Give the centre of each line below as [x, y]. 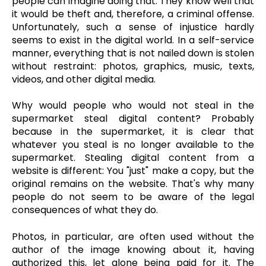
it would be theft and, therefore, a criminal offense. [133, 14]
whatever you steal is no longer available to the [133, 145]
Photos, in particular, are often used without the [133, 236]
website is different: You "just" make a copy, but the [133, 171]
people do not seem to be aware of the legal [133, 197]
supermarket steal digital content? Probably [133, 119]
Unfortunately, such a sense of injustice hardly [133, 27]
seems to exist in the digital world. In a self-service [133, 40]
